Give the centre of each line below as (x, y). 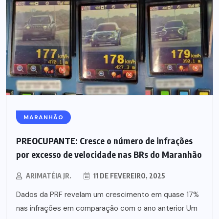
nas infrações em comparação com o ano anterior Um (107, 208)
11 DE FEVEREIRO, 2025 (129, 176)
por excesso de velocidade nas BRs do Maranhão (109, 154)
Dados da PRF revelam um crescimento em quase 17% (108, 195)
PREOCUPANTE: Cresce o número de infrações (104, 141)
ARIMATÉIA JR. (49, 176)
